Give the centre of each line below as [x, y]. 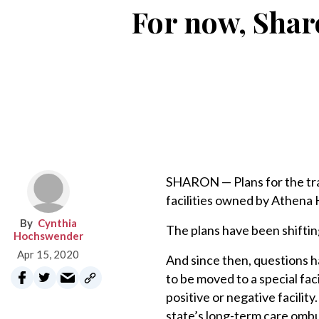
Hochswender [48, 236]
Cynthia [57, 223]
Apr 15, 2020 [48, 254]
